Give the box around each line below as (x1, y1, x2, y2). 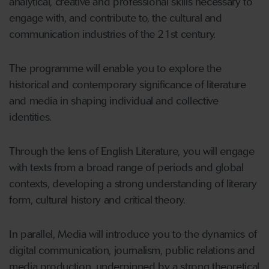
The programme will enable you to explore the (9, 62, 222, 76)
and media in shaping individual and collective (9, 94, 219, 108)
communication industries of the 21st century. (9, 28, 216, 41)
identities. (9, 110, 52, 124)
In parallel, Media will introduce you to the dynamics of (9, 228, 257, 241)
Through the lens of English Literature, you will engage (9, 145, 255, 159)
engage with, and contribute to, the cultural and (9, 11, 222, 25)
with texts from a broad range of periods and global (9, 161, 244, 175)
